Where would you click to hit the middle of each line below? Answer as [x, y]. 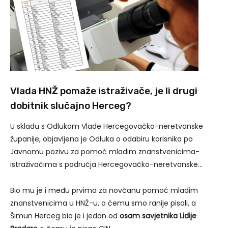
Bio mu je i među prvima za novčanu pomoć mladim [104, 190]
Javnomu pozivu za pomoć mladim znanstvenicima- [105, 152]
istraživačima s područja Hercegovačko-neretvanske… [106, 164]
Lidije [188, 216]
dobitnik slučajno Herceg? [71, 106]
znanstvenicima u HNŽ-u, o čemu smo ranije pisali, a [103, 203]
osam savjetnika [149, 216]
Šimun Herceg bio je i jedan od [65, 216]
